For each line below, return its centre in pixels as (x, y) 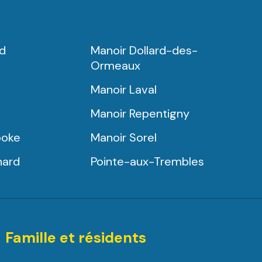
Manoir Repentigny (140, 113)
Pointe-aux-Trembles (147, 161)
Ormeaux (115, 65)
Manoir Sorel (123, 137)
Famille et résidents (75, 238)
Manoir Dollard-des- (144, 50)
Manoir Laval (123, 89)
